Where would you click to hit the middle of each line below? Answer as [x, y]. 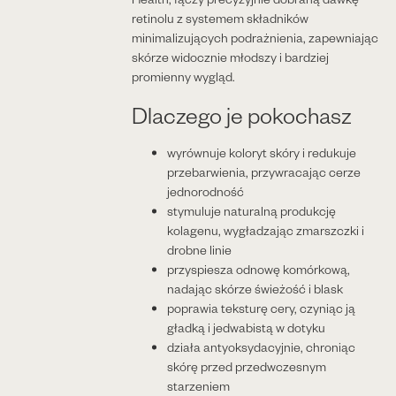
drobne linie [199, 250]
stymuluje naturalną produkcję [251, 211]
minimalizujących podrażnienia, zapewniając [255, 38]
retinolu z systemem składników [220, 19]
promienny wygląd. [183, 77]
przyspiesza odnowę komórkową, [258, 270]
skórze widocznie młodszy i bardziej [230, 57]
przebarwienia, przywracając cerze [263, 172]
